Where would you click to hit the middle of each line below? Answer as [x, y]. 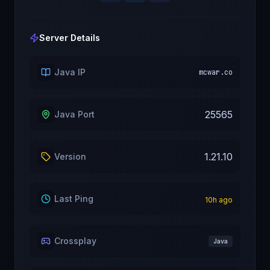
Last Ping [74, 199]
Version [70, 156]
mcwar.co [216, 72]
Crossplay [75, 241]
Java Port [74, 114]
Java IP [70, 72]
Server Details [70, 38]
